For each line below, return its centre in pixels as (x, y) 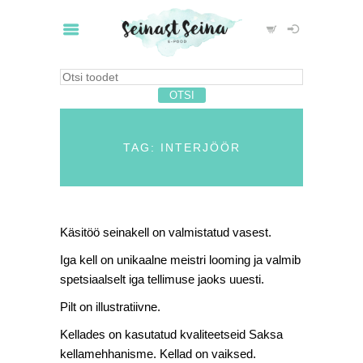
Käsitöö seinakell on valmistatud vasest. (166, 232)
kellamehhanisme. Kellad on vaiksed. (158, 354)
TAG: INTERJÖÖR (181, 147)
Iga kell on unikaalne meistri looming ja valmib (180, 260)
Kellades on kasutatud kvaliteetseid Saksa (171, 334)
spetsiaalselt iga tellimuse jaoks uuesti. (162, 279)
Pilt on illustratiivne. (110, 307)
